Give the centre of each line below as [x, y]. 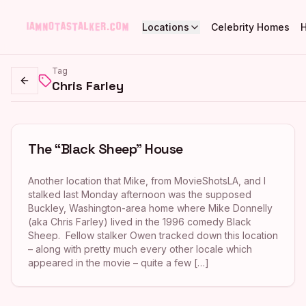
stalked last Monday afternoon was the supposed [140, 194]
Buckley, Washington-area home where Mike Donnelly [150, 208]
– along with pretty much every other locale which [140, 249]
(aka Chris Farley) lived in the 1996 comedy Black [140, 222]
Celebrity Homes [250, 27]
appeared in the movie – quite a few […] [119, 263]
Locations [166, 27]
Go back [43, 86]
